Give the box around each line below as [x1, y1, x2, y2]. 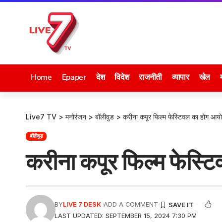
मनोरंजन [65, 112, 86, 121]
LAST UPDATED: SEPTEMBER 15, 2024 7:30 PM [55, 212, 197, 220]
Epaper [61, 72, 86, 83]
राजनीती [139, 72, 162, 83]
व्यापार [171, 72, 189, 83]
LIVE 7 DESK [63, 200, 102, 208]
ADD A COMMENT [103, 200, 158, 208]
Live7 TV [26, 112, 56, 121]
